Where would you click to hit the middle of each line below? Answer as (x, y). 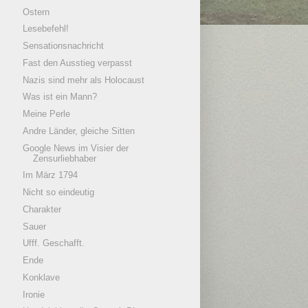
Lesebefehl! (46, 29)
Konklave (42, 277)
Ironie (34, 294)
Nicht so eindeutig (59, 192)
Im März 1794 (51, 175)
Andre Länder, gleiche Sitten (79, 131)
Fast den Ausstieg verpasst (78, 63)
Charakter (42, 209)
